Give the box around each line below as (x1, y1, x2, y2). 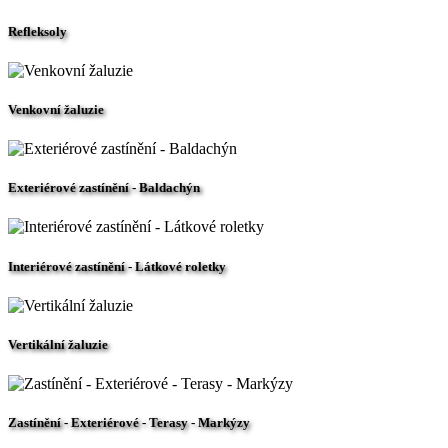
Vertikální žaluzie (8, 336, 108, 352)
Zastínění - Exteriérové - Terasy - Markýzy (8, 415, 250, 431)
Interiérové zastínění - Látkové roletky (8, 258, 226, 274)
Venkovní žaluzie (8, 101, 104, 117)
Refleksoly (8, 23, 67, 39)
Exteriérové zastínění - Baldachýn (8, 180, 200, 196)
